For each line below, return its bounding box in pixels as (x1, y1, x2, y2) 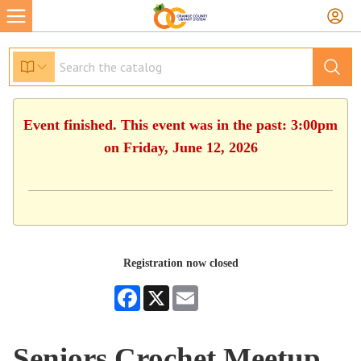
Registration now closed (122, 257, 239, 269)
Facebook (140, 285, 184, 297)
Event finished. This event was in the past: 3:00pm (23, 117, 338, 133)
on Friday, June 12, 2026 (103, 139, 258, 156)
